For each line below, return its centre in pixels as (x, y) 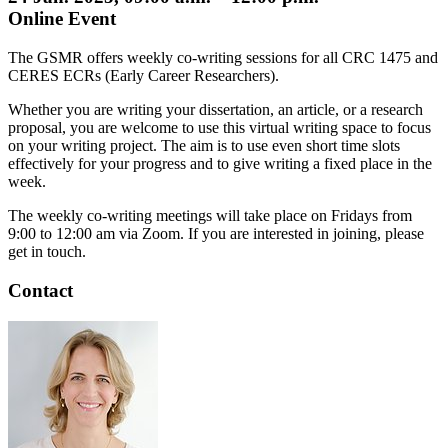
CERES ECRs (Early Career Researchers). (143, 76)
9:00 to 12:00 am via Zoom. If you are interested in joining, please (216, 234)
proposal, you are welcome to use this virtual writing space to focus (219, 128)
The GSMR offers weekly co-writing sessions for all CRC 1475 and (223, 58)
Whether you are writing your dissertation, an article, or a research (215, 110)
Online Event (62, 19)
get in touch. (47, 252)
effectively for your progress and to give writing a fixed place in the (220, 164)
